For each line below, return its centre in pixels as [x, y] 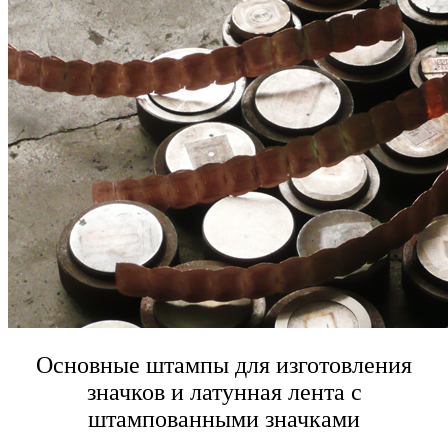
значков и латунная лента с [224, 391]
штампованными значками [224, 418]
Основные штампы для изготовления [224, 364]
